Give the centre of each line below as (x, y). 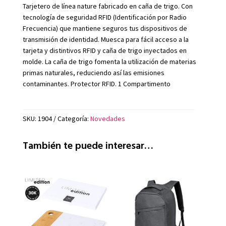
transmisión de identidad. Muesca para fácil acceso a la (105, 40)
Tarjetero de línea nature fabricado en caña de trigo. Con (107, 6)
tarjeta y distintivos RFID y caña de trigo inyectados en (104, 51)
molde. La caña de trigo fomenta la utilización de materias (109, 62)
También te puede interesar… (88, 145)
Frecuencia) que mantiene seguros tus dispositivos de (105, 29)
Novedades (107, 119)
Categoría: (74, 119)
